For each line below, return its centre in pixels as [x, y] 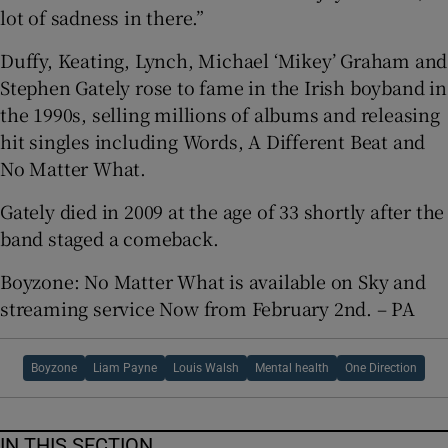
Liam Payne [125, 367]
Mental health [292, 367]
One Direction [381, 367]
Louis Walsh [206, 367]
